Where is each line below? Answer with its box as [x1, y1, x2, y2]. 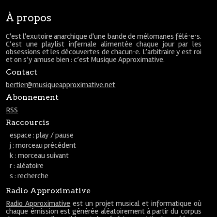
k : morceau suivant [10, 151, 69, 160]
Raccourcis [6, 118, 50, 127]
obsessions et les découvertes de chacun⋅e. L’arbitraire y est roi [6, 47, 201, 57]
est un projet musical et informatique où [70, 199, 201, 208]
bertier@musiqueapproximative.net [6, 80, 116, 90]
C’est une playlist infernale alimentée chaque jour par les [6, 39, 201, 49]
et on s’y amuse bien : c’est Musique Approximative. [6, 55, 165, 64]
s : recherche [10, 171, 49, 181]
